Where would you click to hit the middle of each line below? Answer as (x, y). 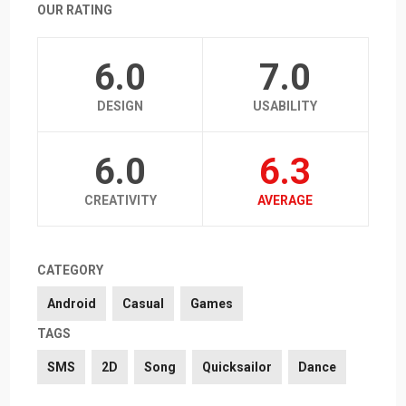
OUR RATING (75, 10)
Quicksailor (237, 367)
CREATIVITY (120, 201)
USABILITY (285, 106)
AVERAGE (285, 201)
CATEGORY (71, 271)
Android (72, 304)
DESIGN (121, 106)
